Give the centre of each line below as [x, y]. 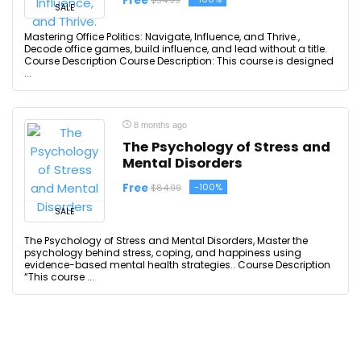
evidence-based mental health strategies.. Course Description [177, 265]
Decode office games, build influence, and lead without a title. [176, 49]
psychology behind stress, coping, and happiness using [163, 253]
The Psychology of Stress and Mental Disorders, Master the [166, 241]
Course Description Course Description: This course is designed [179, 61]
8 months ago [159, 125]
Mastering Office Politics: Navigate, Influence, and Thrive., [162, 37]
